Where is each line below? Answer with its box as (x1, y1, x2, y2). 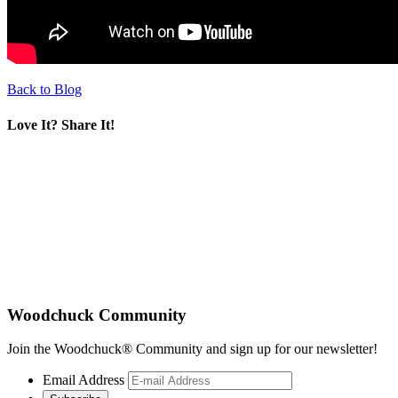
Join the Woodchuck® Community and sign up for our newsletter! (7, 341, 378, 357)
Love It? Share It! (7, 116, 115, 132)
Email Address (43, 372, 124, 388)
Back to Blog (7, 82, 82, 98)
